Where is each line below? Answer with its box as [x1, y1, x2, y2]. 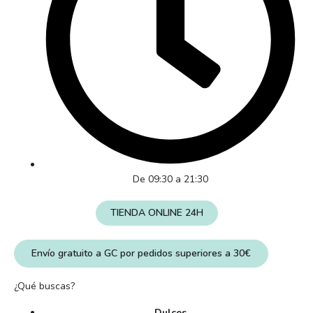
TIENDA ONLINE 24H [110, 206, 203, 220]
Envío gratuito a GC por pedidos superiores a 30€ [31, 247, 251, 261]
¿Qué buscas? [14, 279, 75, 293]
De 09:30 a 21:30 [133, 173, 208, 187]
